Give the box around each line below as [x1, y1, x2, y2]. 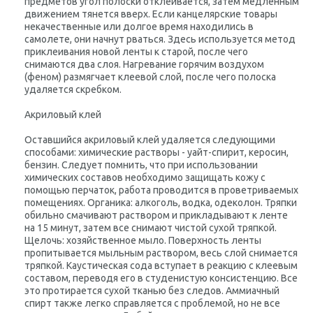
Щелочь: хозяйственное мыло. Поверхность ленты [24, 235, 261, 246]
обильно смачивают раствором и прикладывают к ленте [24, 210, 288, 221]
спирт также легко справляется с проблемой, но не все [24, 298, 280, 309]
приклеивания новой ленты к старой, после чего [24, 46, 248, 57]
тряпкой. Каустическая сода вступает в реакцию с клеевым [24, 260, 298, 271]
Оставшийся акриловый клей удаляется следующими [24, 134, 275, 145]
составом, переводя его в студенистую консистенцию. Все [24, 272, 298, 284]
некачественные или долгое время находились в [24, 21, 254, 32]
